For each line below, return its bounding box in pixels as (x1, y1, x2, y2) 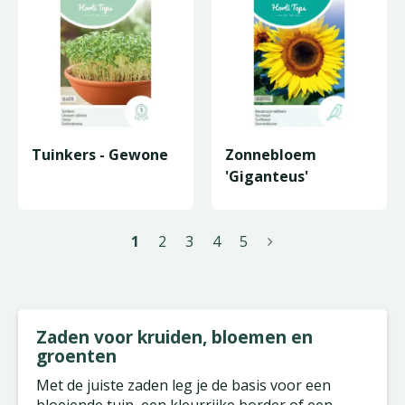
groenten (36, 344, 117, 368)
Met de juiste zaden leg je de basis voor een (36, 375, 331, 395)
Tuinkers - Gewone (32, 145, 168, 165)
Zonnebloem (225, 145, 316, 165)
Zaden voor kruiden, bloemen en (36, 325, 313, 349)
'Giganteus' (225, 166, 308, 186)
